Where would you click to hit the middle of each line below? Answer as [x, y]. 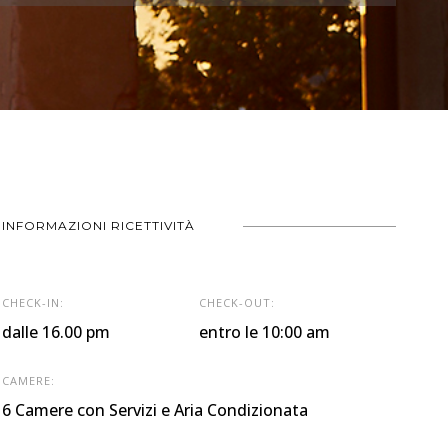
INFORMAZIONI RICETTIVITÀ [98, 225]
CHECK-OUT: [237, 302]
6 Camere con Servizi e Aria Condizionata [155, 410]
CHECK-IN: [33, 302]
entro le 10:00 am [264, 332]
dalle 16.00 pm [56, 332]
